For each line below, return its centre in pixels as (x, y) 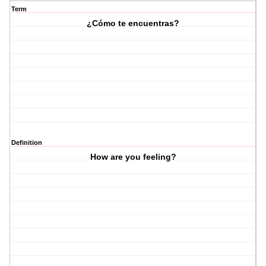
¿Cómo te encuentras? (133, 23)
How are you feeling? (133, 157)
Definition (27, 143)
